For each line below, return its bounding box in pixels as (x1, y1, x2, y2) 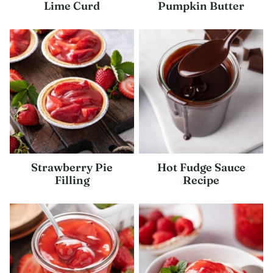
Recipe (183, 173, 219, 187)
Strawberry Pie (31, 160, 113, 174)
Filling (54, 173, 90, 187)
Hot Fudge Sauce (157, 160, 246, 174)
